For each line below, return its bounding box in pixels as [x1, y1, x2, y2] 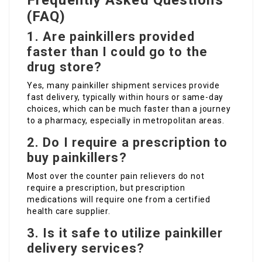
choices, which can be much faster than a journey [27, 104, 231, 114]
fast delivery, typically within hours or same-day [27, 92, 224, 102]
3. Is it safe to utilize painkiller [27, 226, 223, 241]
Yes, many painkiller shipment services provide [27, 81, 220, 91]
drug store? [27, 60, 102, 75]
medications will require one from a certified [27, 195, 211, 205]
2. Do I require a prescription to [27, 135, 228, 150]
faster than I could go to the [27, 44, 208, 60]
